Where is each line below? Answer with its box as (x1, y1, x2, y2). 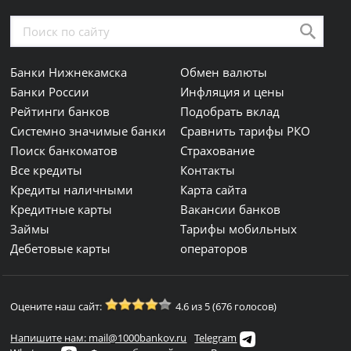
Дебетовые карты (10, 241, 111, 257)
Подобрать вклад (180, 103, 280, 120)
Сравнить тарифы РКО (180, 123, 311, 139)
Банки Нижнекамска (10, 64, 128, 81)
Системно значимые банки (10, 123, 167, 139)
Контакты (180, 162, 236, 179)
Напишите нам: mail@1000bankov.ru (10, 331, 187, 346)
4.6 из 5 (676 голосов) (175, 299, 277, 314)
